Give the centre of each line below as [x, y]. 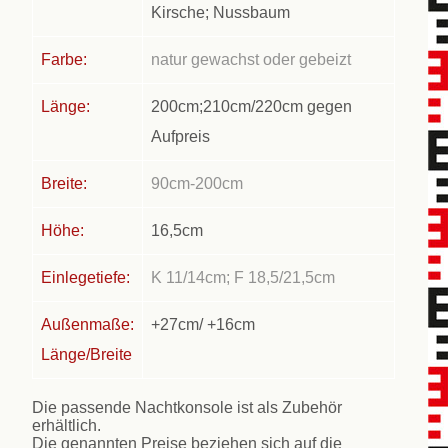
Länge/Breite [87, 354]
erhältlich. [67, 425]
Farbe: [64, 59]
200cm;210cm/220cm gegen [252, 106]
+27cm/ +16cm [203, 324]
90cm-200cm [197, 183]
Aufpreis [181, 136]
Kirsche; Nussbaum [221, 12]
